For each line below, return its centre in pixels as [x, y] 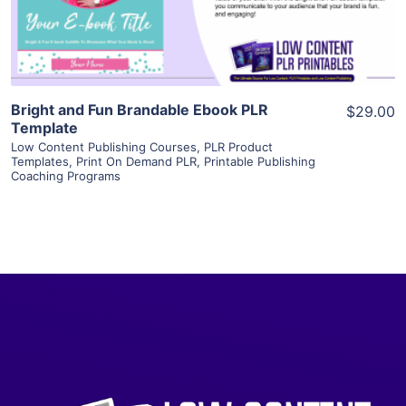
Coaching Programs [66, 175]
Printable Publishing [260, 161]
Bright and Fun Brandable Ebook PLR [140, 109]
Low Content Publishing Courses [104, 146]
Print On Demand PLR [136, 161]
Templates [40, 161]
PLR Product [238, 146]
